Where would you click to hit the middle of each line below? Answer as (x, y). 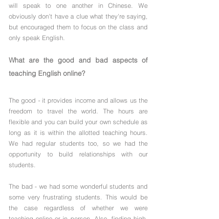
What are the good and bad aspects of (78, 60)
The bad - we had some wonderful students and (78, 186)
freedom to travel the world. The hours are (78, 111)
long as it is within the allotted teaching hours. (78, 133)
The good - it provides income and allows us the (78, 100)
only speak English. (37, 38)
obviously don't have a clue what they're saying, (78, 16)
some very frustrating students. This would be (78, 197)
